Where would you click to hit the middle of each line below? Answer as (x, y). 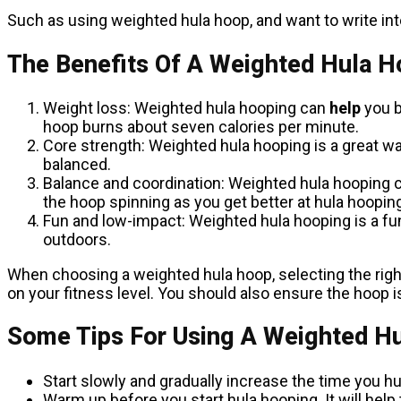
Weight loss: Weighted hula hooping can (186, 107)
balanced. (77, 164)
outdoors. (77, 239)
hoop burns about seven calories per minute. (201, 126)
